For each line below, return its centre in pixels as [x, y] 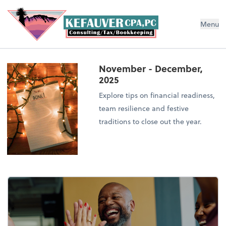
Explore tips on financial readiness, [157, 95]
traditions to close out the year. [151, 122]
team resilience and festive [144, 108]
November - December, [151, 69]
